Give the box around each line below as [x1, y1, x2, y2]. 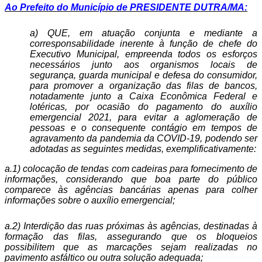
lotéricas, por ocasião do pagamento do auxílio [30, 102, 257, 112]
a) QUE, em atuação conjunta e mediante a [30, 28, 257, 38]
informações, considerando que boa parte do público [5, 174, 257, 184]
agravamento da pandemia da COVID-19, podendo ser [30, 133, 257, 143]
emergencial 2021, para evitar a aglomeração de [30, 112, 257, 122]
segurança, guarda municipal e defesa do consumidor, [30, 70, 257, 80]
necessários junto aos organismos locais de [30, 60, 257, 70]
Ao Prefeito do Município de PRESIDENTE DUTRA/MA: [5, 2, 247, 12]
